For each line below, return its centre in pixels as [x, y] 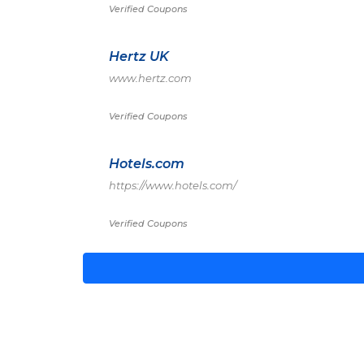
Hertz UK [139, 56]
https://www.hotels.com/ [173, 185]
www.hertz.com [150, 78]
